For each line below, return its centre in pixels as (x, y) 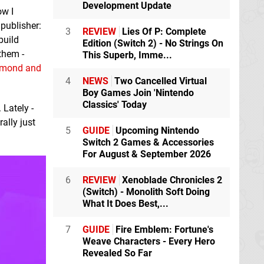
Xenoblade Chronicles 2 (171, 180)
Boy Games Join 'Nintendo (138, 93)
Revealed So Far (117, 253)
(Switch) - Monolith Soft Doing (146, 192)
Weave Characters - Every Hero (149, 242)
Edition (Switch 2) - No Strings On (153, 44)
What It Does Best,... (126, 204)
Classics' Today (115, 105)
